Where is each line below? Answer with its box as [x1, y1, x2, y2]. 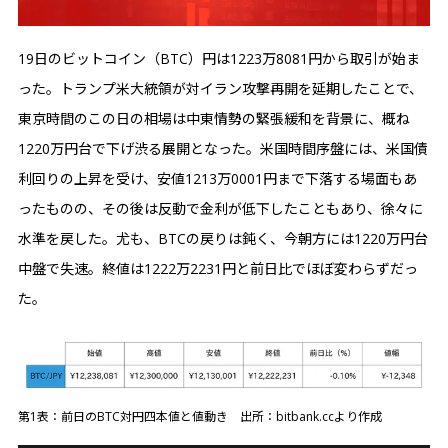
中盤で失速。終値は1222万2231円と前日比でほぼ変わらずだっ [18, 259, 418, 278]
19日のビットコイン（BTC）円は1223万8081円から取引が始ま [18, 49, 420, 68]
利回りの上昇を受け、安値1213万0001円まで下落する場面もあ [18, 169, 417, 188]
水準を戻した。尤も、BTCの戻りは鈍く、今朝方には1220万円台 [18, 229, 428, 248]
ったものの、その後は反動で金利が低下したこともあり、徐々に [18, 199, 423, 218]
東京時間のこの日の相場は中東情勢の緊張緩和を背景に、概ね [18, 109, 410, 128]
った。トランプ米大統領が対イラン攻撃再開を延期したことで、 [18, 79, 423, 98]
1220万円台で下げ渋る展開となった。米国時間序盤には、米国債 [18, 139, 428, 158]
